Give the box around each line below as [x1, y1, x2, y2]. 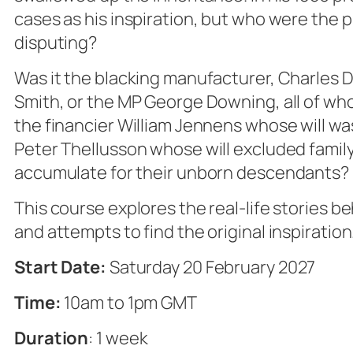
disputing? [14, 31, 98, 54]
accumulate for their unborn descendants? [14, 161, 349, 184]
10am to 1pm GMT [64, 291, 197, 314]
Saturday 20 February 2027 [106, 255, 316, 279]
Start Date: [14, 255, 106, 279]
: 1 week [88, 326, 148, 350]
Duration [14, 326, 89, 350]
